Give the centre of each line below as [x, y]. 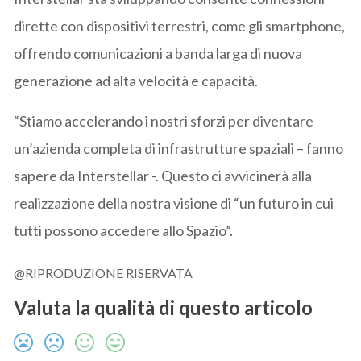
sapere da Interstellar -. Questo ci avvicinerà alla [163, 175]
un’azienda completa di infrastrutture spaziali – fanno [179, 148]
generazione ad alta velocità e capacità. [136, 80]
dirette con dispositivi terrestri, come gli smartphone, [180, 25]
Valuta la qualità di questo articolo [164, 307]
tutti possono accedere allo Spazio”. [124, 230]
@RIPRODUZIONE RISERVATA [104, 272]
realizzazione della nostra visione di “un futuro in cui [174, 203]
